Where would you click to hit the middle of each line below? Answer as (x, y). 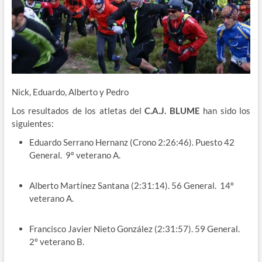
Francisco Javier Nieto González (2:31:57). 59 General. (135, 228)
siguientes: (32, 123)
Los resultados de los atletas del (78, 110)
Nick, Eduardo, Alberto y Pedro (70, 92)
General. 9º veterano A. (75, 155)
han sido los (225, 110)
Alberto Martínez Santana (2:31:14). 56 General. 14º (131, 185)
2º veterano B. (56, 241)
